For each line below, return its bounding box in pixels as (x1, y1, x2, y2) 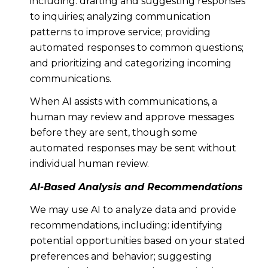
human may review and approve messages (29, 111, 234, 123)
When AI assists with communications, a (29, 96, 217, 108)
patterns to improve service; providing (29, 26, 211, 38)
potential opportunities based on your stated (29, 235, 245, 246)
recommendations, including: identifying (29, 220, 223, 231)
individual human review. (29, 158, 149, 170)
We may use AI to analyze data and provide (29, 204, 236, 215)
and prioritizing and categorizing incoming (29, 57, 232, 69)
